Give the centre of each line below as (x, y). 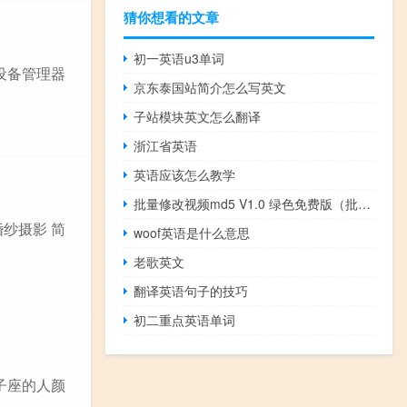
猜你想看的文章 (171, 17)
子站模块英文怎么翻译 (198, 116)
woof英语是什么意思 (192, 232)
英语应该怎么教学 (185, 174)
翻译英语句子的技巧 (191, 290)
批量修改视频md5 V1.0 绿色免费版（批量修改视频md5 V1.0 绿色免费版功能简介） (365, 203)
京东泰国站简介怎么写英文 (210, 87)
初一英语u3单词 (179, 58)
